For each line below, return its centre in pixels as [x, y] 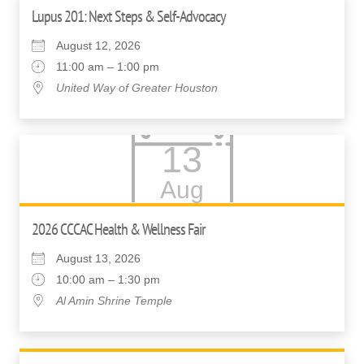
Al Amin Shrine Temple [114, 300]
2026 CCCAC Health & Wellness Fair [118, 229]
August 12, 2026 [98, 45]
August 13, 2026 [98, 258]
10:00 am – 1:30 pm [108, 279]
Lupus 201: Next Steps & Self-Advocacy [129, 16]
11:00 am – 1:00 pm [108, 67]
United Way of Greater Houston [137, 88]
